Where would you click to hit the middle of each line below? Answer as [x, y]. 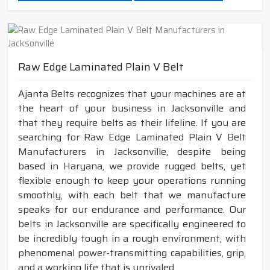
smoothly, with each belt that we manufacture [132, 195]
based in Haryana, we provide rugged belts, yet [132, 166]
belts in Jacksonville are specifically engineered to [132, 224]
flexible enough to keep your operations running [132, 181]
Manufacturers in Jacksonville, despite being [132, 152]
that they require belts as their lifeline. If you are [132, 123]
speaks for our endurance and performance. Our [132, 210]
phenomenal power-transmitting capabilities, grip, [132, 253]
